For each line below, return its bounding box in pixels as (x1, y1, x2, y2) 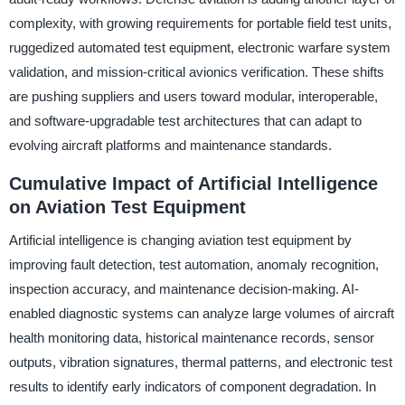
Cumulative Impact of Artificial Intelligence (8, 174, 378, 193)
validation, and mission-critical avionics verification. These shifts (8, 64, 384, 80)
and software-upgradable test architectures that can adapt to (8, 113, 362, 128)
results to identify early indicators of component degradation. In (8, 378, 376, 394)
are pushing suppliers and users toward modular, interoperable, (8, 89, 378, 104)
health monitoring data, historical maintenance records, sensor (8, 329, 374, 345)
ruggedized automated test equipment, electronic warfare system (8, 40, 391, 55)
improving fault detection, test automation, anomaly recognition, (8, 256, 379, 272)
